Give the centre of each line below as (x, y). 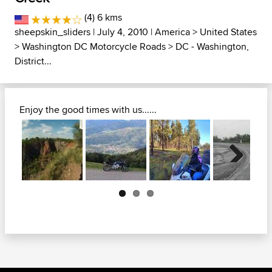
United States (228, 32)
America (172, 32)
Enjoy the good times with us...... (88, 110)
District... (33, 61)
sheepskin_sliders (53, 32)
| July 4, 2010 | (123, 32)
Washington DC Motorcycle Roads (94, 46)
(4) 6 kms (102, 17)
